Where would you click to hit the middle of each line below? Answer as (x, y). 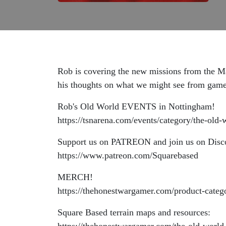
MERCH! (78, 177)
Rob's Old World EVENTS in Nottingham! (137, 106)
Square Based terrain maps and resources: (135, 212)
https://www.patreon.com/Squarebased (128, 155)
